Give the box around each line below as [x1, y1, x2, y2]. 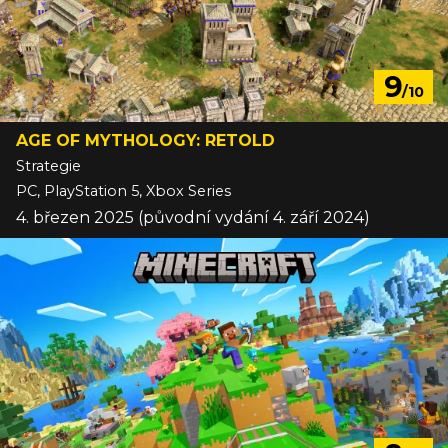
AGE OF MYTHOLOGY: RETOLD [16, 131, 275, 151]
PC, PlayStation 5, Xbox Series [16, 182, 231, 201]
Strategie [16, 157, 81, 176]
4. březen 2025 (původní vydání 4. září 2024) [16, 208, 370, 228]
